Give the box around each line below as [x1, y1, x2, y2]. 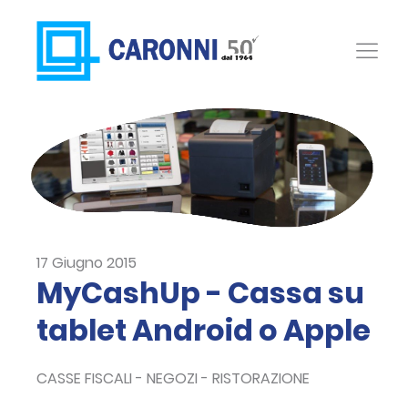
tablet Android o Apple [36, 310, 371, 352]
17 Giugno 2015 [36, 252, 137, 274]
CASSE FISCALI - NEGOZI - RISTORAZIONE [36, 368, 310, 390]
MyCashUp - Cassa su [36, 272, 364, 314]
